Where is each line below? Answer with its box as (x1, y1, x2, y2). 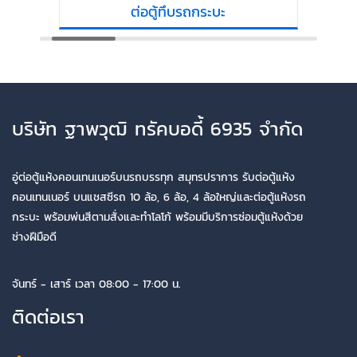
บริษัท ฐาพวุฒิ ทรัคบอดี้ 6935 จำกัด (12, 114, 303, 143)
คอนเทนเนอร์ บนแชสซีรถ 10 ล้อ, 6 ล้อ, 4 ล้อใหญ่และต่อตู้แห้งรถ (12, 188, 306, 206)
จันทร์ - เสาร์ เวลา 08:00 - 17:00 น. (12, 276, 181, 293)
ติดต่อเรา (12, 302, 84, 331)
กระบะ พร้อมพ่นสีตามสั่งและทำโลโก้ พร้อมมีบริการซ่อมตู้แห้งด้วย (12, 208, 303, 226)
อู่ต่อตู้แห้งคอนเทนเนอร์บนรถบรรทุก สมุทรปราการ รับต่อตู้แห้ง (12, 168, 295, 186)
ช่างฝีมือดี (12, 228, 57, 245)
